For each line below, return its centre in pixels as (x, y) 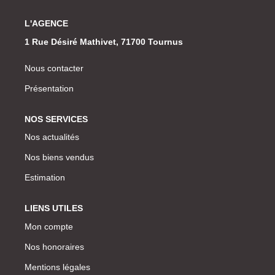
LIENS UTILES (54, 208)
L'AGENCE (46, 24)
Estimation (45, 178)
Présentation (49, 88)
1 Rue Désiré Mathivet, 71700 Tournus (104, 41)
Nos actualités (52, 137)
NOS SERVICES (56, 119)
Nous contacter (54, 68)
